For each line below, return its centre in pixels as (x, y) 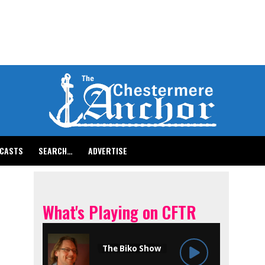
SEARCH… (56, 151)
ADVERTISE (108, 151)
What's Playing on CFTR (120, 212)
